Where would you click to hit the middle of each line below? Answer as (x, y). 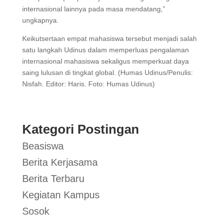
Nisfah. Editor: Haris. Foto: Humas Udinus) (88, 84)
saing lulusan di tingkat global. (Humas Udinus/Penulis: (107, 72)
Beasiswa (43, 146)
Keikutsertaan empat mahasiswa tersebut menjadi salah (109, 38)
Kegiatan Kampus (61, 195)
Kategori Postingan (80, 129)
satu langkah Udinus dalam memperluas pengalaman (105, 50)
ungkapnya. (40, 20)
